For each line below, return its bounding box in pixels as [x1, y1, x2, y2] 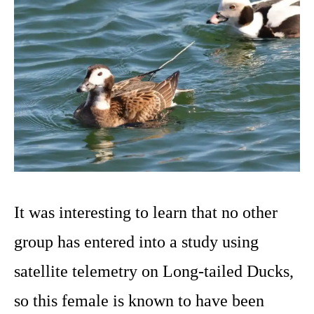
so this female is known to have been [14, 292, 264, 310]
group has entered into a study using [14, 233, 259, 252]
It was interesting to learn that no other [14, 203, 278, 222]
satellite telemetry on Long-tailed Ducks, [14, 262, 294, 281]
